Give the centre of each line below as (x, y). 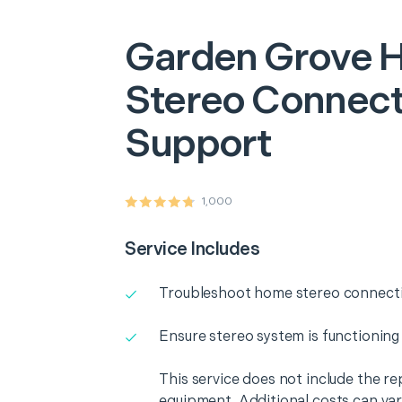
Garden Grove (249, 58)
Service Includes (192, 249)
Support (198, 144)
